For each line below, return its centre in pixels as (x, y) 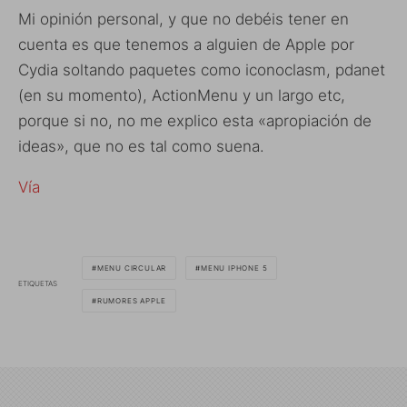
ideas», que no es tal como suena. (141, 146)
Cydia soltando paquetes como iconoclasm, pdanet (202, 69)
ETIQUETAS (38, 283)
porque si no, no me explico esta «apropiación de (195, 120)
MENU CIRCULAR (132, 268)
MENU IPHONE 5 (234, 268)
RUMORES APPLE (132, 300)
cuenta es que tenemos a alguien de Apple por (186, 44)
